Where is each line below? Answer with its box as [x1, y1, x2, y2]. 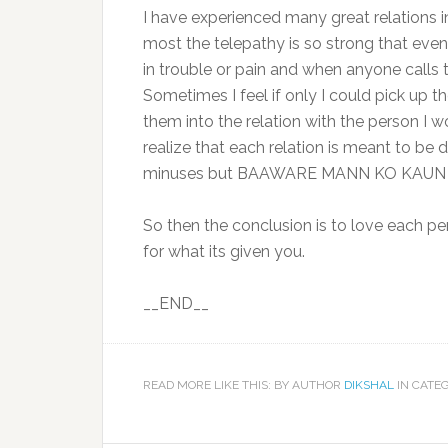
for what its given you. [143, 242, 305, 262]
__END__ [143, 294, 209, 314]
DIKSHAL [344, 378, 394, 393]
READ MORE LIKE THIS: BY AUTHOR [143, 378, 344, 393]
